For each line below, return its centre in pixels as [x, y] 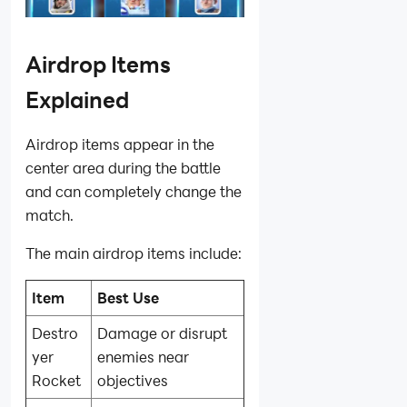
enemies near [144, 356]
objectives [133, 380]
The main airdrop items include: [134, 253]
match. [50, 214]
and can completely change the [134, 191]
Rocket [57, 380]
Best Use [129, 297]
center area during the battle [123, 167]
